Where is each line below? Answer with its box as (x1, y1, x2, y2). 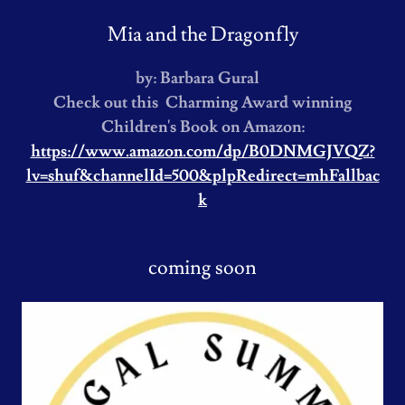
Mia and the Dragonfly (107, 22, 298, 48)
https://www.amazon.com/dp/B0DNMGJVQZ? (30, 141, 375, 162)
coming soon (148, 255, 257, 281)
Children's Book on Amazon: (100, 117, 305, 137)
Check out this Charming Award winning (53, 92, 352, 113)
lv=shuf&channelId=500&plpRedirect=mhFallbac (25, 165, 380, 186)
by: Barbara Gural (135, 68, 259, 89)
